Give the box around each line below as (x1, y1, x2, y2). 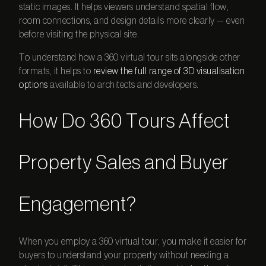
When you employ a (19, 237, 100, 247)
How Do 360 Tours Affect (19, 112, 230, 132)
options (19, 80, 48, 90)
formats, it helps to (19, 66, 91, 76)
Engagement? (19, 195, 137, 215)
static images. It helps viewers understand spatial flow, (19, 2, 229, 12)
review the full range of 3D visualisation (93, 66, 245, 76)
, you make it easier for (158, 237, 247, 247)
